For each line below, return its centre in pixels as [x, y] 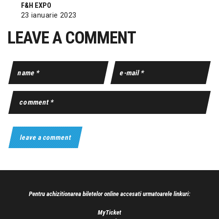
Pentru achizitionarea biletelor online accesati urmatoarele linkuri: [109, 194]
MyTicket [109, 213]
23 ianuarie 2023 [49, 15]
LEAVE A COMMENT [72, 38]
